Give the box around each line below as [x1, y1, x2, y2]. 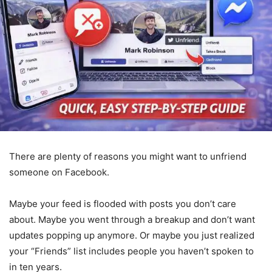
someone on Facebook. [9, 166, 109, 178]
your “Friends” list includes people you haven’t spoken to [9, 245, 254, 257]
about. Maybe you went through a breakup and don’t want [9, 214, 255, 225]
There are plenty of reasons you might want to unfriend [9, 151, 246, 162]
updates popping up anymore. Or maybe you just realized [9, 229, 254, 241]
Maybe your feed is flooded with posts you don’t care [9, 198, 236, 209]
